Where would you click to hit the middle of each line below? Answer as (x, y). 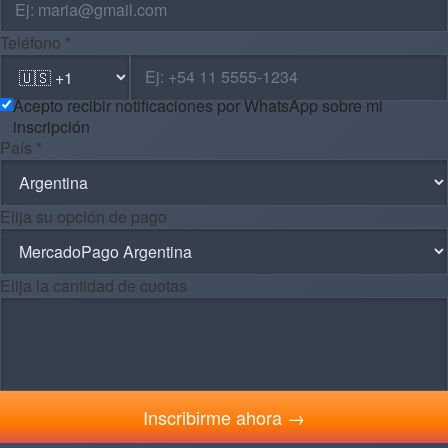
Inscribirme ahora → (224, 416)
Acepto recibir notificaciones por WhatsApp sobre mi (198, 105)
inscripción (51, 126)
